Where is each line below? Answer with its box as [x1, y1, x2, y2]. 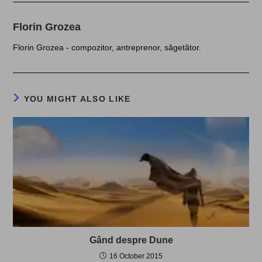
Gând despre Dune [89, 235, 173, 245]
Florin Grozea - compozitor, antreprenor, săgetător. [13, 42, 202, 52]
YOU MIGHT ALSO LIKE [23, 94, 131, 104]
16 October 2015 [109, 251, 163, 260]
